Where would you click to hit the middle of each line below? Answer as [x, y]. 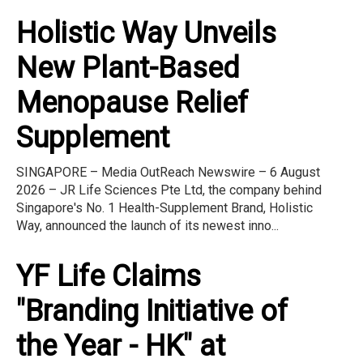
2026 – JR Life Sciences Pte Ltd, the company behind [169, 190]
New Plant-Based [128, 68]
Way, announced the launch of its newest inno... [147, 225]
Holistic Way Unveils [146, 33]
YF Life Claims [109, 276]
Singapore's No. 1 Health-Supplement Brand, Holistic [164, 207]
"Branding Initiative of [152, 311]
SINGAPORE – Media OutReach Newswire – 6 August [168, 172]
